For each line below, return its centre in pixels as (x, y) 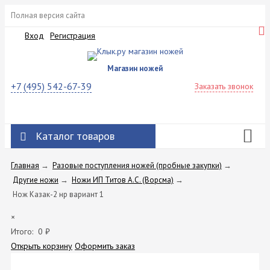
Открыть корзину (42, 246)
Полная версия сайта (48, 15)
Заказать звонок (224, 86)
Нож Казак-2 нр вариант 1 (58, 194)
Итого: (22, 231)
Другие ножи (36, 180)
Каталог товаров (75, 136)
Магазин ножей (135, 68)
